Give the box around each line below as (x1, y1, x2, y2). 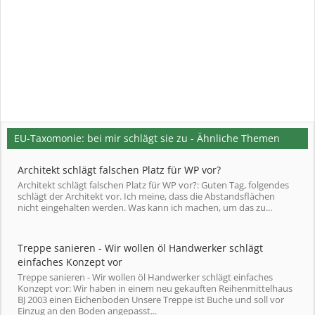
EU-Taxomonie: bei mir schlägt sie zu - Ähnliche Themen (14, 131, 280, 145)
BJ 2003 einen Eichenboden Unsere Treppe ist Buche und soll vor (18, 293, 284, 306)
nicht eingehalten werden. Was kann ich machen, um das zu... (18, 201, 272, 214)
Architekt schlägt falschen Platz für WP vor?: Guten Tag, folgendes (18, 179, 289, 191)
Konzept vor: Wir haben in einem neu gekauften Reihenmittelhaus (18, 282, 292, 295)
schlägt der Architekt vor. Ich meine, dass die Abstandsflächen (18, 190, 275, 202)
